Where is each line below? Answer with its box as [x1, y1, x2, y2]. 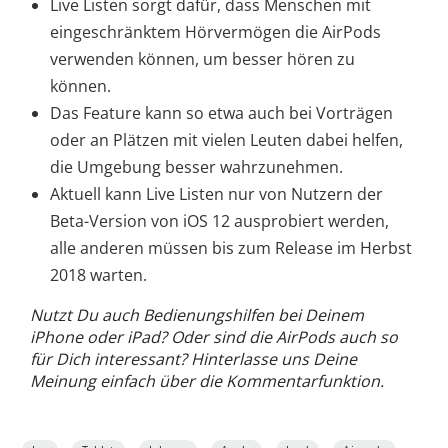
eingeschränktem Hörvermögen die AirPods [50, 21, 381, 44]
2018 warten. [50, 264, 147, 287]
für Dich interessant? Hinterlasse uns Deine [30, 348, 357, 371]
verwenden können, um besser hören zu [50, 48, 355, 71]
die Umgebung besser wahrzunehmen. [50, 156, 343, 179]
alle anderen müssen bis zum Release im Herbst [50, 237, 412, 260]
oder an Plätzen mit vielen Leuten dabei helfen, [50, 129, 403, 152]
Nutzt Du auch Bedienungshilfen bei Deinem [30, 304, 364, 327]
